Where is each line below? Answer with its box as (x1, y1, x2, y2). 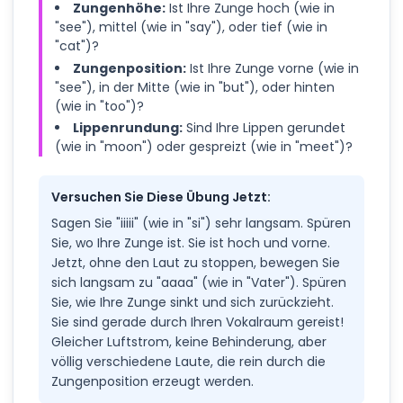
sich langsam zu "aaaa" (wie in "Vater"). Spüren (51, 273, 346, 292)
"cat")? (55, 37, 99, 56)
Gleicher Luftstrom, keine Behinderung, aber (51, 333, 327, 352)
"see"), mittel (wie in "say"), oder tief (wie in (55, 18, 327, 37)
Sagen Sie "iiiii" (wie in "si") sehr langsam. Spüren (51, 214, 351, 233)
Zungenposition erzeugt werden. (51, 372, 254, 391)
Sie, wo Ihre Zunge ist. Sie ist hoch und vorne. (51, 234, 330, 253)
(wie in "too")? (55, 96, 144, 115)
